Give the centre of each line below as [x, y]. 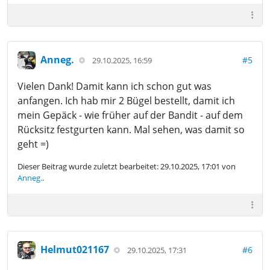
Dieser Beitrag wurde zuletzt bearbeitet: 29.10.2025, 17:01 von [127, 166]
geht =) [33, 144]
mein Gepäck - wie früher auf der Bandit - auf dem [130, 115]
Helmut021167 [75, 250]
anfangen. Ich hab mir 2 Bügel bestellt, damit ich [126, 100]
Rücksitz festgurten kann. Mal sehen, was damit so [131, 129]
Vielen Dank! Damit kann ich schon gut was [115, 86]
